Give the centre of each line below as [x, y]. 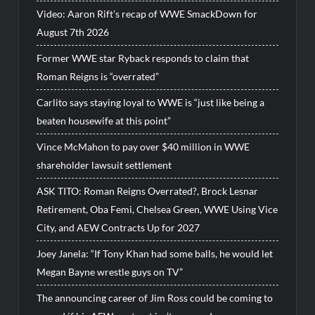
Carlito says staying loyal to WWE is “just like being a [151, 103]
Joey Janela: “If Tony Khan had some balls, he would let [155, 254]
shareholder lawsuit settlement [104, 165]
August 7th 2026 [73, 32]
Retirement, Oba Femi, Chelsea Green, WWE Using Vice [157, 210]
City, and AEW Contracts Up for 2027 [118, 228]
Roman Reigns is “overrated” [98, 77]
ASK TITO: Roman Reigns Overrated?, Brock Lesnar [148, 191]
